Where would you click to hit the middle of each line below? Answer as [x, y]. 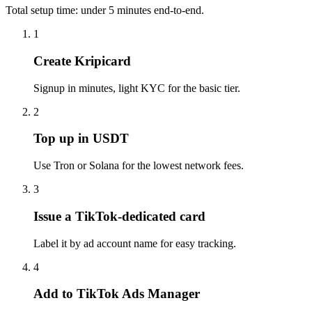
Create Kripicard [82, 61]
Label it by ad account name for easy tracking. [135, 243]
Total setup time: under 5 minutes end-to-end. [105, 10]
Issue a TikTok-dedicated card [119, 216]
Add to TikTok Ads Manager [117, 294]
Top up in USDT [81, 139]
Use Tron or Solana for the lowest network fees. [139, 166]
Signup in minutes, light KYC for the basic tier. [137, 88]
